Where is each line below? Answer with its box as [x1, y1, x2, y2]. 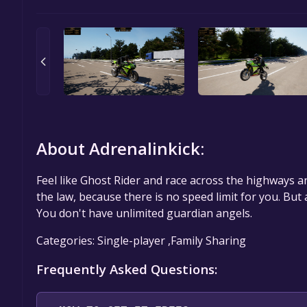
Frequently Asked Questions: [36, 260, 217, 278]
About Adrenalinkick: [36, 137, 204, 160]
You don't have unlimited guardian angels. [36, 206, 252, 221]
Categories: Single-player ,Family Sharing [36, 233, 246, 249]
